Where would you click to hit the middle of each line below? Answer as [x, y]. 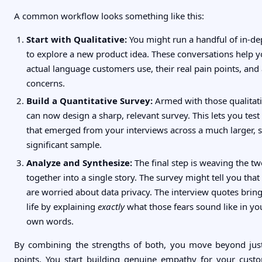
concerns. [46, 83]
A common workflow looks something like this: [109, 16]
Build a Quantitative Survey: [89, 101]
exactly [111, 206]
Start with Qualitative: [77, 39]
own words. [50, 221]
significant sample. [64, 145]
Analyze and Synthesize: [79, 162]
